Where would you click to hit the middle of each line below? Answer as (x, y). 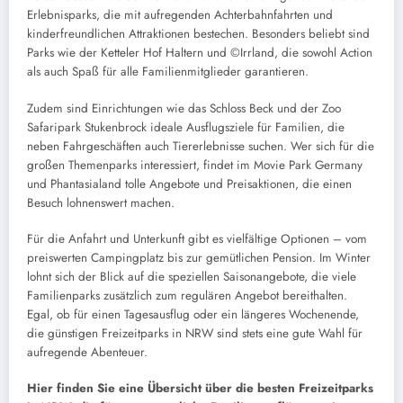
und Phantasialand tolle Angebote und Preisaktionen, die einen (189, 184)
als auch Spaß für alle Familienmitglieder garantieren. (168, 72)
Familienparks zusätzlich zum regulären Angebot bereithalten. (187, 295)
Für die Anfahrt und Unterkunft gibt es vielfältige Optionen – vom (197, 238)
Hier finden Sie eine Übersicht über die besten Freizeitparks (200, 388)
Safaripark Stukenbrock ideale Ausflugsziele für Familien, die (186, 127)
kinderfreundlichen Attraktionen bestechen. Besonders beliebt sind (198, 34)
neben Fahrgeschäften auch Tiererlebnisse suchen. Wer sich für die (201, 146)
